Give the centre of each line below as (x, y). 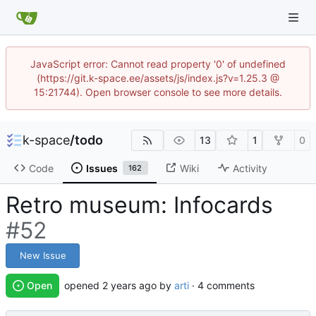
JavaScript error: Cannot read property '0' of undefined (158, 64)
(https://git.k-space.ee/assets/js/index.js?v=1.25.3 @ (158, 78)
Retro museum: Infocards (139, 205)
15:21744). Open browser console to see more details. (158, 92)
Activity (250, 168)
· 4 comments (222, 286)
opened (83, 286)
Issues (102, 168)
